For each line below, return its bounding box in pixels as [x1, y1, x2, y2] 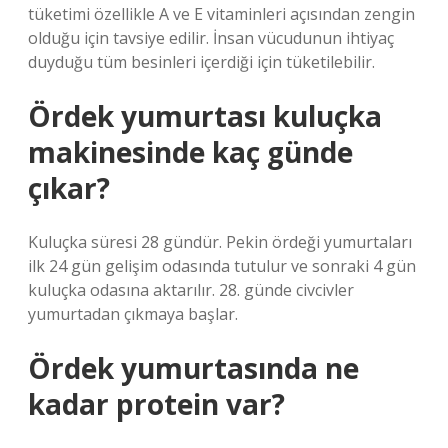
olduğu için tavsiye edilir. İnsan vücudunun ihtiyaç [28, 27, 394, 49]
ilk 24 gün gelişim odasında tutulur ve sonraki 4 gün [28, 255, 416, 277]
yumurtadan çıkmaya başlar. [28, 303, 238, 325]
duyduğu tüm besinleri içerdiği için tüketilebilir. [28, 51, 375, 73]
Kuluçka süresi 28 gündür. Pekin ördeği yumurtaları [28, 231, 412, 253]
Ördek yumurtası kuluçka [28, 97, 382, 135]
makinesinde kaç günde [28, 133, 353, 171]
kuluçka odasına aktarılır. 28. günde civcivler [28, 279, 354, 301]
